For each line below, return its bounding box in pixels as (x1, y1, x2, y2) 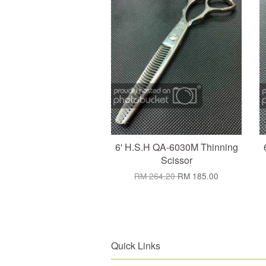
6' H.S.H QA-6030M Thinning (115, 140, 238, 154)
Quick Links (111, 239, 160, 252)
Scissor (160, 153, 192, 167)
